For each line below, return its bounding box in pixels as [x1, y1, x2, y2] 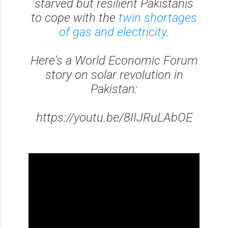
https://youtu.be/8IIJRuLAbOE [36, 110, 192, 125]
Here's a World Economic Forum [30, 53, 198, 68]
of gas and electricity [59, 25, 166, 39]
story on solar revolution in [45, 68, 183, 82]
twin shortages [119, 11, 197, 25]
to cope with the [31, 11, 119, 25]
